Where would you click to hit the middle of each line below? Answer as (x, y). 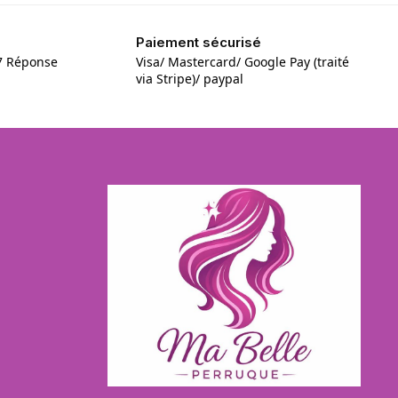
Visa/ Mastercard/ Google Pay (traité (243, 62)
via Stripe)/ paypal (190, 79)
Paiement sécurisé (199, 42)
